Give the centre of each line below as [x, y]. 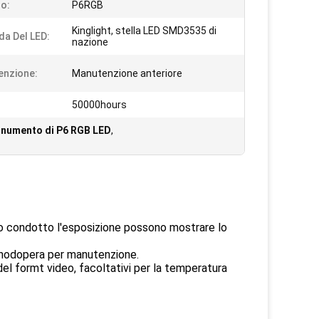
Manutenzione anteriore [127, 73]
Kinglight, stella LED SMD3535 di [144, 31]
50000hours [99, 105]
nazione [90, 42]
